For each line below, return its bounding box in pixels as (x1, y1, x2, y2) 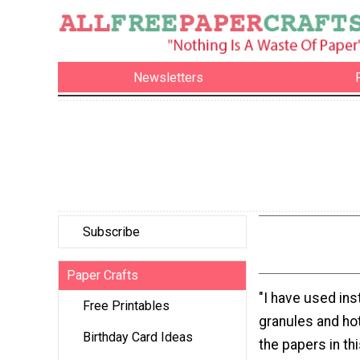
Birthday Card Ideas (83, 329, 193, 346)
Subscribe (83, 224, 140, 240)
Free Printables (83, 298, 170, 314)
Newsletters (133, 69, 204, 85)
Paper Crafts (67, 268, 138, 284)
